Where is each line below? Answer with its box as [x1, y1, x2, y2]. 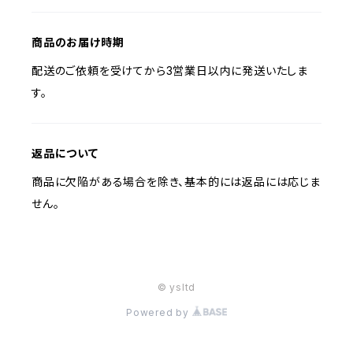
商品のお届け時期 [32, 35, 124, 49]
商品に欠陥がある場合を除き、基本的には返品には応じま [32, 175, 321, 188]
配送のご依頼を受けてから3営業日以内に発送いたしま [32, 64, 308, 77]
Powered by [126, 307, 192, 318]
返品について [32, 147, 98, 160]
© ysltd [157, 281, 196, 293]
